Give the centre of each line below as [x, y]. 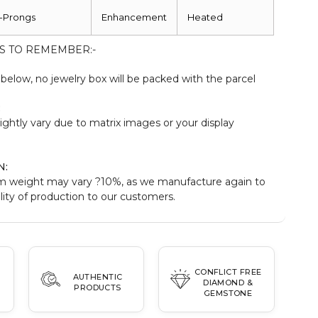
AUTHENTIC [98, 277]
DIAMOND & [228, 282]
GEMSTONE [228, 293]
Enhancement [135, 17]
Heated [205, 17]
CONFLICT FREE [228, 272]
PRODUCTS [98, 288]
